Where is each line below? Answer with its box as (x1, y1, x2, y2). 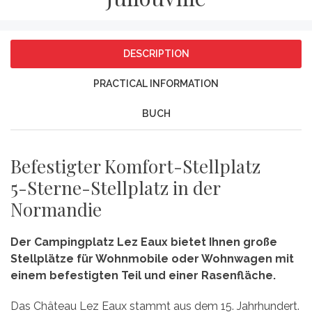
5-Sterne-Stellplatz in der (10, 175, 220, 201)
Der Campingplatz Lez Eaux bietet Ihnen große (10, 235, 277, 249)
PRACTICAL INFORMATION (93, 78, 219, 90)
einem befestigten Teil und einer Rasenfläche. (10, 269, 276, 283)
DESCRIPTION (123, 48, 189, 60)
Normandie (10, 197, 102, 222)
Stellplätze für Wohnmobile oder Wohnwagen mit (10, 252, 294, 266)
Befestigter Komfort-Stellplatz (10, 154, 260, 179)
